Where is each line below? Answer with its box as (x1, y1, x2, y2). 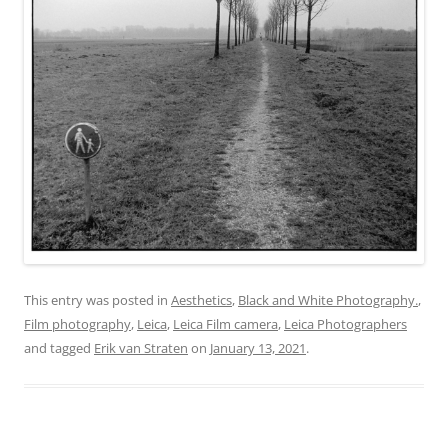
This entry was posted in (24, 291, 171, 310)
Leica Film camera (173, 315, 278, 334)
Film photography (24, 315, 131, 334)
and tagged (24, 339, 94, 358)
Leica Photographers (284, 315, 407, 334)
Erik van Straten (94, 339, 188, 358)
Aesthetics (171, 291, 232, 310)
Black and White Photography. (238, 291, 418, 310)
